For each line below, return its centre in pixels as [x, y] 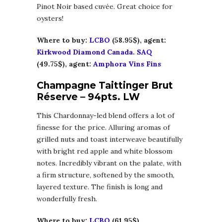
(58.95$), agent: [138, 40]
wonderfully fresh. [67, 199]
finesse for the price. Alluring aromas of [103, 128]
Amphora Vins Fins [127, 64]
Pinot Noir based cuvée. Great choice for [105, 7]
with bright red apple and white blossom [105, 151]
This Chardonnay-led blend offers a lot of [106, 116]
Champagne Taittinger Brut [105, 86]
